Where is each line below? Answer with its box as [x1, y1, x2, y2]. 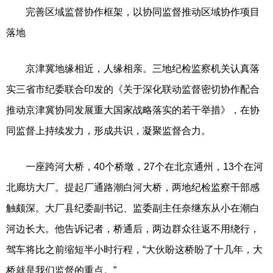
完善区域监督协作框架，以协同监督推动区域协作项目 [6, 6, 260, 17]
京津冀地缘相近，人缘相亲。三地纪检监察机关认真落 [6, 63, 260, 74]
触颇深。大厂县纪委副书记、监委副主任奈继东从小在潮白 [6, 202, 260, 213]
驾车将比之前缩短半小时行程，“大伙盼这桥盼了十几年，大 [6, 244, 263, 255]
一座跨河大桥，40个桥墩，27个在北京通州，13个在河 [6, 161, 263, 172]
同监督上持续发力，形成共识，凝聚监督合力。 [6, 125, 211, 136]
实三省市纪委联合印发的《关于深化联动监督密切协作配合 [6, 83, 260, 94]
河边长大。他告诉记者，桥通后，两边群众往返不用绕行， [6, 223, 260, 234]
